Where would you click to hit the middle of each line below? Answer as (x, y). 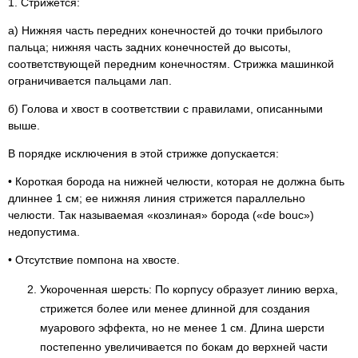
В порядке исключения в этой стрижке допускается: (143, 153)
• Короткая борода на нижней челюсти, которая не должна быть (176, 181)
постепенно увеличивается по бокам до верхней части (184, 346)
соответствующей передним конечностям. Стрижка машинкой (171, 64)
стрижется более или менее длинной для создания (175, 308)
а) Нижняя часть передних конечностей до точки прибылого (165, 30)
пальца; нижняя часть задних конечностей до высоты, (149, 47)
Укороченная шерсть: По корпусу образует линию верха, (189, 289)
